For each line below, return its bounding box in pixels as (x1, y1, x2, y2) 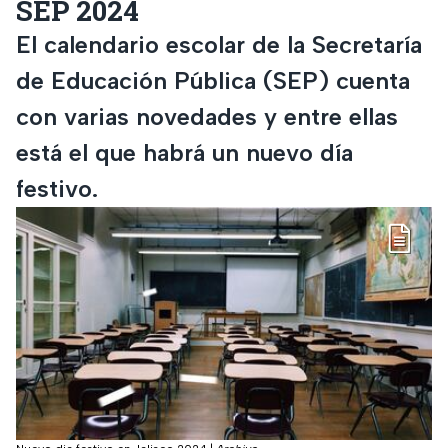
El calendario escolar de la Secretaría (16, 29, 422, 59)
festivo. (16, 173, 98, 203)
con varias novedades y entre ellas (16, 101, 398, 131)
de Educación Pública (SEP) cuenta (16, 65, 410, 95)
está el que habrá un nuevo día (16, 137, 353, 167)
